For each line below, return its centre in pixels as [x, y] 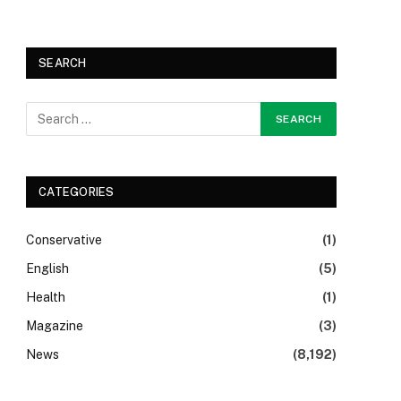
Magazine [55, 326]
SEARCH [63, 63]
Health [46, 297]
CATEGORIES [77, 192]
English [47, 269]
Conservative [64, 240]
